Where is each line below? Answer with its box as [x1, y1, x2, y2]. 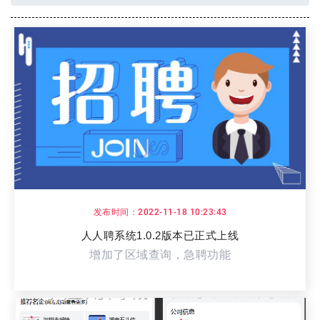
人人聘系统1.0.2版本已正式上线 [81, 229, 239, 241]
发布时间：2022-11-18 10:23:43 [93, 206, 227, 217]
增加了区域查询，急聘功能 [89, 247, 231, 261]
